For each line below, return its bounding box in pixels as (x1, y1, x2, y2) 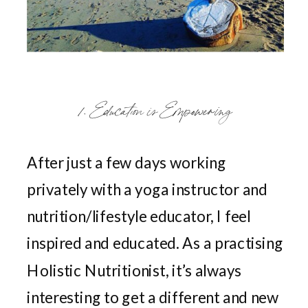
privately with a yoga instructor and (27, 179, 267, 199)
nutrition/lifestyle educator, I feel (27, 207, 251, 225)
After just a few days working (27, 153, 226, 172)
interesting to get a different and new (27, 287, 278, 307)
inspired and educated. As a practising (27, 234, 283, 252)
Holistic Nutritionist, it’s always (27, 261, 242, 280)
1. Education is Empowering (80, 101, 231, 118)
